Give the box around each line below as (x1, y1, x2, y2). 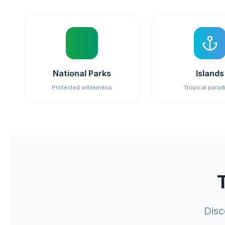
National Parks (53, 68, 111, 78)
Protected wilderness (52, 84, 113, 91)
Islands (195, 68, 224, 78)
